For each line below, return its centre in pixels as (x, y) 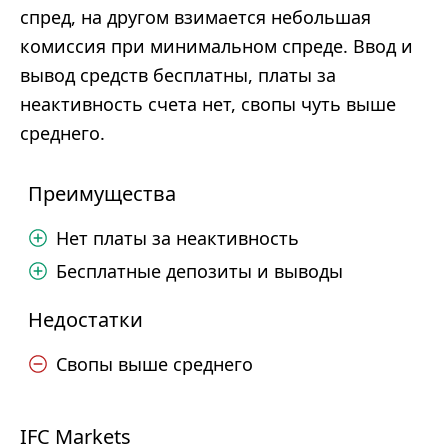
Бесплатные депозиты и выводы (199, 271)
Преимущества (102, 193)
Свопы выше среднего (154, 364)
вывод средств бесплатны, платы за (178, 75)
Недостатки (85, 319)
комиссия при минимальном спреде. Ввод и (216, 46)
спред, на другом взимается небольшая (195, 17)
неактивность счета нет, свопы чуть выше (208, 104)
